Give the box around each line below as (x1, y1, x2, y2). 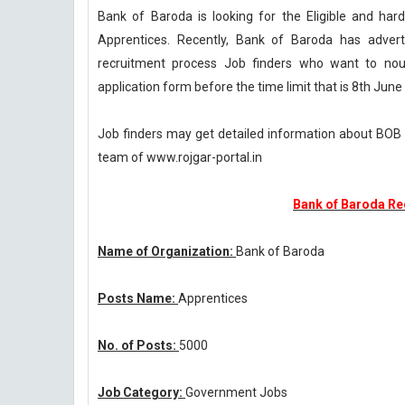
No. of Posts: (98, 338, 179, 353)
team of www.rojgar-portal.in (98, 150, 262, 165)
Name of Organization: (98, 244, 236, 259)
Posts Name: (98, 291, 178, 306)
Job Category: (98, 385, 185, 400)
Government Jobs (185, 385, 287, 400)
